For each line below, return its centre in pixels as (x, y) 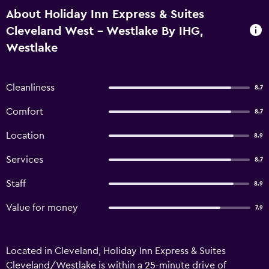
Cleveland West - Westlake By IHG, (104, 31)
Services (25, 160)
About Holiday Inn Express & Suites (105, 14)
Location (25, 136)
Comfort (25, 112)
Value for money (42, 208)
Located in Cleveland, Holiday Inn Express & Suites (116, 251)
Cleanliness (30, 88)
